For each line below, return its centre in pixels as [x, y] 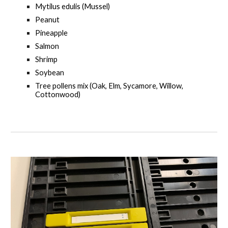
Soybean [50, 73]
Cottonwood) [58, 95]
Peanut [48, 20]
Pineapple [52, 33]
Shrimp [47, 60]
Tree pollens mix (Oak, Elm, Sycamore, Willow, [109, 86]
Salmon [47, 46]
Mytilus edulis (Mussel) [73, 7]
